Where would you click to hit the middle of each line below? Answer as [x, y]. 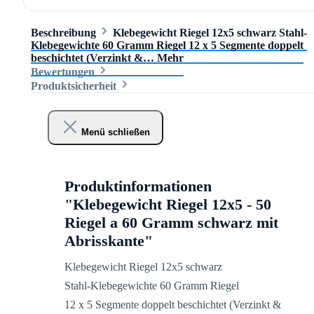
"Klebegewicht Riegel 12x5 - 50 [168, 205]
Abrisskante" [109, 241]
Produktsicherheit [75, 86]
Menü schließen [115, 132]
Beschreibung [63, 33]
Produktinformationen [138, 186]
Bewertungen [64, 72]
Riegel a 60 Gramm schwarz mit [171, 223]
